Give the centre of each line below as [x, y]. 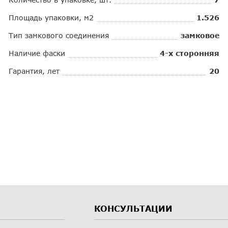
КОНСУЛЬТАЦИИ [133, 208]
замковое [200, 35]
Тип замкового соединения [59, 35]
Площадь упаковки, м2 [51, 17]
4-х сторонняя [189, 53]
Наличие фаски [37, 53]
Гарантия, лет [34, 71]
